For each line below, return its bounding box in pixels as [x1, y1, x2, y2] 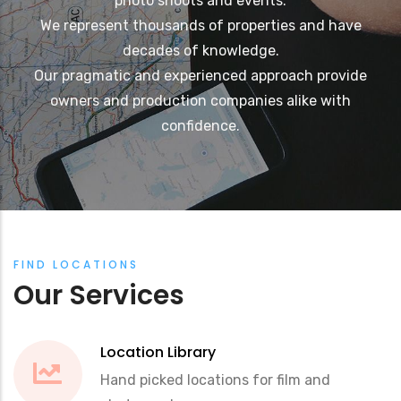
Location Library [100, 341, 216, 363]
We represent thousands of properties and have [39, 16, 362, 34]
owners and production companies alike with [50, 91, 351, 109]
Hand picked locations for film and [100, 371, 330, 388]
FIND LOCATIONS [13, 256, 139, 272]
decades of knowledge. [122, 41, 279, 59]
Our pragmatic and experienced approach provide [34, 66, 367, 84]
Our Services [13, 276, 184, 314]
